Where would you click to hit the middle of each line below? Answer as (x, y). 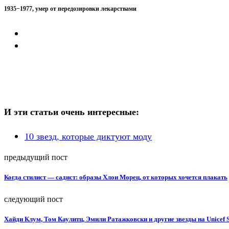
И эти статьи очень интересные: (72, 112)
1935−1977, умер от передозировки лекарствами (70, 9)
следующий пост (33, 198)
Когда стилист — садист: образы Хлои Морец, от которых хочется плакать (116, 177)
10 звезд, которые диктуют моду (88, 136)
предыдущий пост (36, 157)
